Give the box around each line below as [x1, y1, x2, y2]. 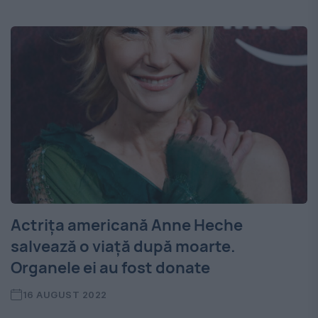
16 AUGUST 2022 [22, 289, 107, 301]
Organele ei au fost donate [11, 257, 210, 279]
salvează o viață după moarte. [11, 236, 236, 258]
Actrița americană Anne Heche [11, 214, 243, 236]
